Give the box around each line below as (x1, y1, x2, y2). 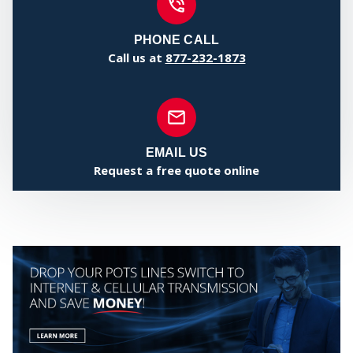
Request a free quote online (94, 162, 259, 179)
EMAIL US (145, 146, 208, 160)
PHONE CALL (133, 33, 220, 47)
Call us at (107, 50, 165, 66)
